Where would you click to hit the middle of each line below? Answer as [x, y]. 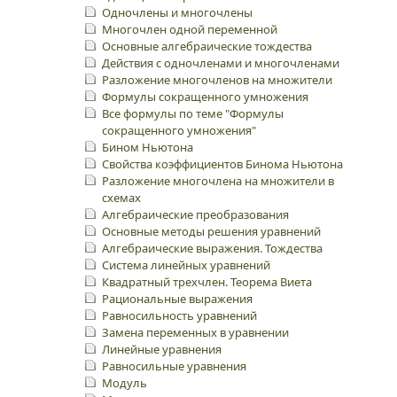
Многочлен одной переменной [190, 29]
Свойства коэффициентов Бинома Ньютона [222, 164]
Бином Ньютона [148, 147]
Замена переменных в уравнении [195, 332]
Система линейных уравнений [186, 265]
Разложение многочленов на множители [217, 80]
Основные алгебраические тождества [207, 46]
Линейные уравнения [162, 349]
